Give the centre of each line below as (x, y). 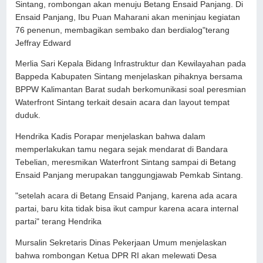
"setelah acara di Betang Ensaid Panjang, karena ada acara (127, 196)
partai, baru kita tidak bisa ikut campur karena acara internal (127, 209)
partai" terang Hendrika (59, 222)
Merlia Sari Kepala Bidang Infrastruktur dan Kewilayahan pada (131, 64)
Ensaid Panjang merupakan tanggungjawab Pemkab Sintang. (129, 175)
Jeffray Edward (43, 43)
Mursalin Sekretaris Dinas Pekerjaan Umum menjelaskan (121, 242)
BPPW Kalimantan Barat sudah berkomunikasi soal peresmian (131, 90)
